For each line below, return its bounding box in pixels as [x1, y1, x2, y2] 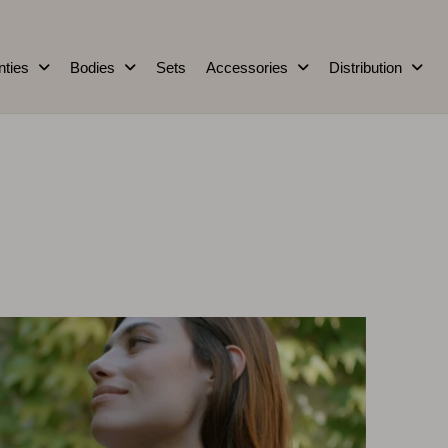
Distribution [329, 59, 402, 76]
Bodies [70, 59, 115, 76]
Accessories [206, 59, 288, 76]
